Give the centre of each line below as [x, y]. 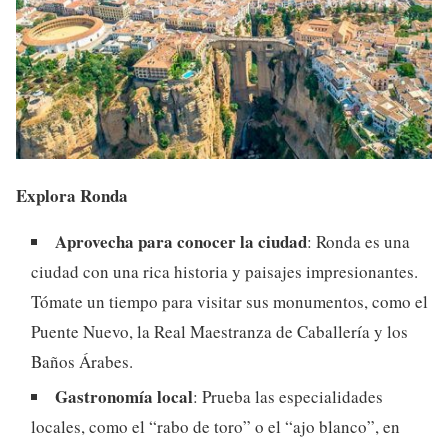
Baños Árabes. [82, 362]
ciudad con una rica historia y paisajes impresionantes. [224, 272]
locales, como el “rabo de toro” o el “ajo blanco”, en [215, 427]
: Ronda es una [358, 242]
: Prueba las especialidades [288, 397]
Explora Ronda [72, 196]
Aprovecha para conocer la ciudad [181, 242]
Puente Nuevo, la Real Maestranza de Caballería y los [219, 332]
